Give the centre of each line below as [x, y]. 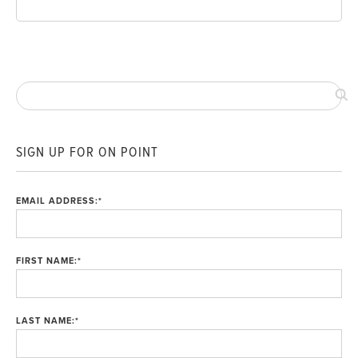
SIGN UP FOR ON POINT [87, 153]
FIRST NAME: [47, 261]
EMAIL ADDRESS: [57, 201]
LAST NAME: [46, 321]
